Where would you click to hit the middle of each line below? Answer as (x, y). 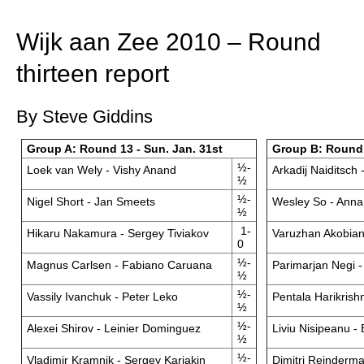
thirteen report (93, 74)
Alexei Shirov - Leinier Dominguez (113, 328)
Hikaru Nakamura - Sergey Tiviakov (117, 233)
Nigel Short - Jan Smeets (91, 201)
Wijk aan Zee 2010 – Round (169, 42)
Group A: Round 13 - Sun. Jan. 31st (124, 149)
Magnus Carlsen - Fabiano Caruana (119, 265)
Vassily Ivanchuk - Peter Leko (102, 297)
